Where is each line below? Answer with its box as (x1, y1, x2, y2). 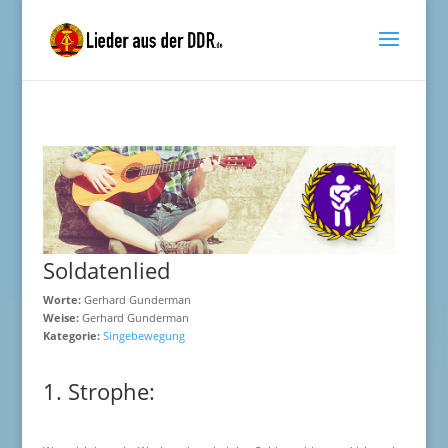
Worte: (42, 292, 81, 307)
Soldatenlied (42, 255, 170, 285)
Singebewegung (102, 328, 185, 343)
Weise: (42, 310, 79, 325)
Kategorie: (42, 328, 103, 343)
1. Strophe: (42, 376, 155, 406)
